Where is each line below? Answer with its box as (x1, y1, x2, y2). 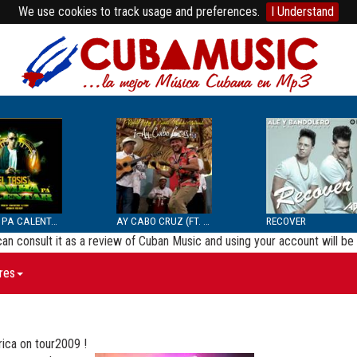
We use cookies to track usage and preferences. (18, 4, 260, 19)
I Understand (271, 4, 334, 19)
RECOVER (266, 214, 306, 227)
